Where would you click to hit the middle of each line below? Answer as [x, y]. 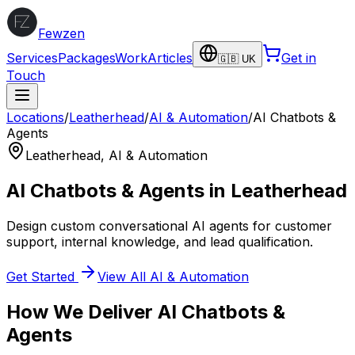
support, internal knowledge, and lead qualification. [160, 241]
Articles [170, 58]
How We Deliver [82, 311]
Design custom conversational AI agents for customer [169, 225]
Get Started [42, 276]
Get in [299, 58]
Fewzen [61, 33]
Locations [35, 117]
